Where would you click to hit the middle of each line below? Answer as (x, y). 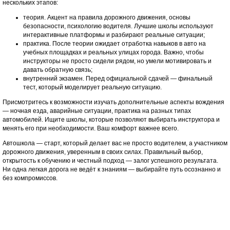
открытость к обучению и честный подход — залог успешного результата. (110, 161)
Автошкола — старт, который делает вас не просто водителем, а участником (115, 143)
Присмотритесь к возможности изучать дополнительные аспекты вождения (113, 102)
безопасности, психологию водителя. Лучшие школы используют (118, 26)
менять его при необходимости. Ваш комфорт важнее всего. (90, 128)
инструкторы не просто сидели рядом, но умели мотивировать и (117, 61)
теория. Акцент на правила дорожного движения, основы (107, 17)
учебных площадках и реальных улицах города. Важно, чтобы (113, 52)
